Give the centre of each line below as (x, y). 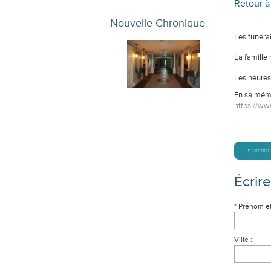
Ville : (243, 240)
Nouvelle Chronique (158, 23)
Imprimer (258, 150)
